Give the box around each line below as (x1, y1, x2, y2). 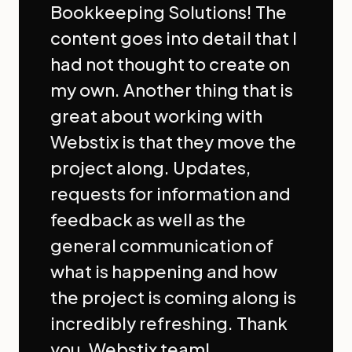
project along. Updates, (50, 156, 251, 179)
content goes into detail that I (50, 27, 297, 49)
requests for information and (50, 182, 291, 205)
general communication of (50, 234, 273, 257)
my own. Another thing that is (50, 79, 293, 101)
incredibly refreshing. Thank (50, 312, 288, 335)
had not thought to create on (50, 53, 290, 75)
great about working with (50, 104, 262, 127)
